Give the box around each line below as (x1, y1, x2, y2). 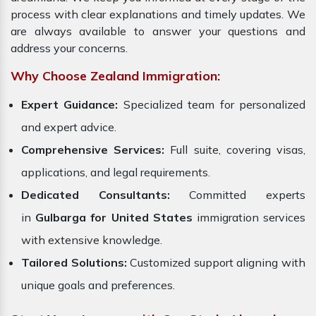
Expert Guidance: (21, 97, 119, 112)
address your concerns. (11, 41, 128, 56)
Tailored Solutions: (21, 255, 127, 270)
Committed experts (169, 188, 306, 202)
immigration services (192, 210, 306, 225)
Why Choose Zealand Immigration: (11, 68, 220, 85)
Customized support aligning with (126, 255, 306, 270)
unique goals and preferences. (21, 278, 175, 293)
